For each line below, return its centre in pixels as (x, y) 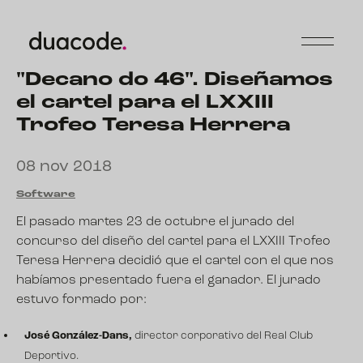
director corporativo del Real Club (222, 336)
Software (46, 194)
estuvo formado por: (81, 300)
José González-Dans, (78, 336)
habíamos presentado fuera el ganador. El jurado (169, 280)
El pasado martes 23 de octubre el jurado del (155, 222)
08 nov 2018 (64, 167)
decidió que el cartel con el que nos (224, 261)
